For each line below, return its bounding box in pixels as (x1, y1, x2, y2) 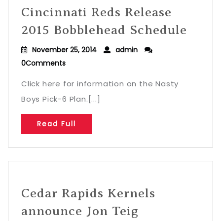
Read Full (37, 119, 76, 129)
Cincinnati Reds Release (21, 5, 172, 19)
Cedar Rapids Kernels (21, 186, 155, 200)
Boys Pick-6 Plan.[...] (21, 94, 101, 104)
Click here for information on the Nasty (21, 78, 179, 89)
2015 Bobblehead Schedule (21, 23, 187, 37)
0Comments (21, 58, 66, 68)
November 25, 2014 (32, 45, 97, 55)
